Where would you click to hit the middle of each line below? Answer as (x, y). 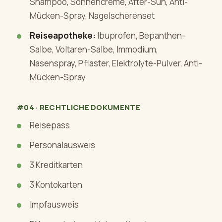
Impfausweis (54, 204)
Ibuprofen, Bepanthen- (140, 35)
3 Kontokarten (56, 185)
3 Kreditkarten (56, 165)
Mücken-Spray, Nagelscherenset (92, 16)
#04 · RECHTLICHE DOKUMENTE (79, 107)
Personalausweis (62, 145)
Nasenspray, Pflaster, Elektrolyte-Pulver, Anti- (116, 63)
